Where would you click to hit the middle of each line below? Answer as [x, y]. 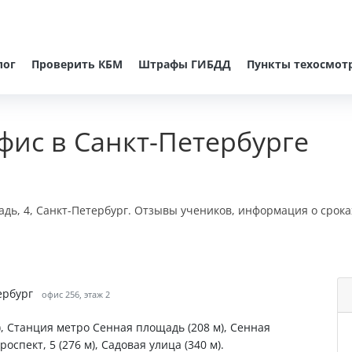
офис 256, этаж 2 [75, 294]
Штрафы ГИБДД [185, 64]
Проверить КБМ [77, 64]
